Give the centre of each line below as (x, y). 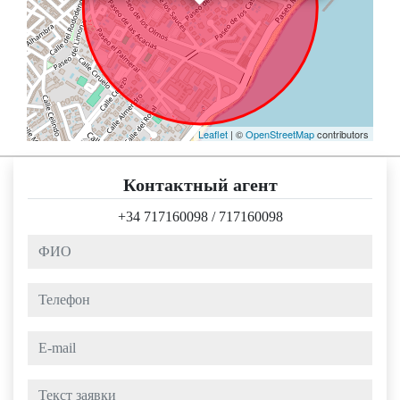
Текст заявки (66, 389)
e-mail (44, 341)
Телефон (53, 293)
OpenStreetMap (280, 134)
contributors (342, 134)
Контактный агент (200, 185)
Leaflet (213, 134)
